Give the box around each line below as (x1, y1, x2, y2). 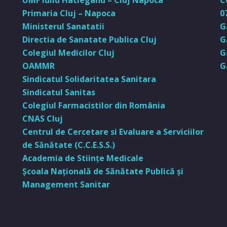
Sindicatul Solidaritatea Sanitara (22, 73, 156, 85)
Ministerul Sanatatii (22, 21, 104, 32)
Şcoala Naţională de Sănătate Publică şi (22, 166, 183, 177)
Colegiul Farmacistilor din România (22, 100, 165, 111)
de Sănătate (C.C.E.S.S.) (22, 139, 115, 150)
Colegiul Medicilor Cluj (22, 47, 115, 58)
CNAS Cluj (22, 113, 63, 124)
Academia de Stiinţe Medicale (22, 153, 143, 164)
